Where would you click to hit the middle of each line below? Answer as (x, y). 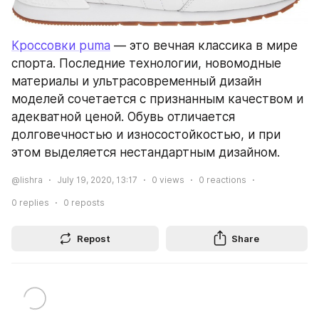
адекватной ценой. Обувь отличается (123, 117)
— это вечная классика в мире (204, 46)
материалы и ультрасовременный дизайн (136, 82)
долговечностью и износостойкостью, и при (146, 135)
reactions (225, 180)
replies (33, 203)
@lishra (27, 180)
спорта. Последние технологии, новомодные (146, 64)
